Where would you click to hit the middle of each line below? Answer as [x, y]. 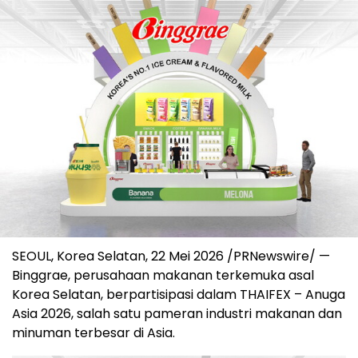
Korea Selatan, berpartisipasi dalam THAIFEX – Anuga [179, 294]
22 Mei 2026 [187, 256]
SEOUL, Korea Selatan [79, 256]
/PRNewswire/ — [277, 256]
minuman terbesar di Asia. [93, 332]
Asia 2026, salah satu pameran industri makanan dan [177, 313]
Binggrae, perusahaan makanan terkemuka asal [163, 275]
